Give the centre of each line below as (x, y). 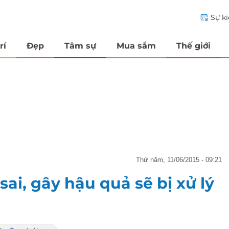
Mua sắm (136, 45)
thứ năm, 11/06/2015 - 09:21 (181, 159)
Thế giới (193, 45)
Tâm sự (80, 45)
